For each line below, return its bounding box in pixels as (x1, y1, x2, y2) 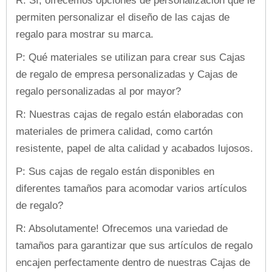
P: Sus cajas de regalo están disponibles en (16, 165, 214, 177)
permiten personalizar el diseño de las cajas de (16, 11, 229, 23)
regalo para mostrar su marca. (16, 28, 154, 40)
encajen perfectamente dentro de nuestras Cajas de (16, 256, 250, 268)
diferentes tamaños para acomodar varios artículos (16, 182, 247, 194)
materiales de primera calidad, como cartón (16, 125, 212, 137)
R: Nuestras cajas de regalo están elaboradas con (16, 108, 243, 120)
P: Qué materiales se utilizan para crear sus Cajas (16, 51, 245, 63)
